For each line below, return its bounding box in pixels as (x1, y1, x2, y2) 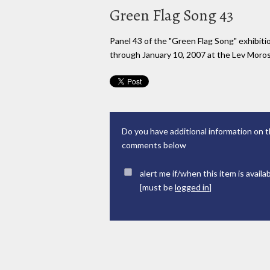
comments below (122, 140, 186, 151)
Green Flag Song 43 (110, 4, 233, 26)
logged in (175, 182, 209, 193)
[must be (140, 182, 175, 193)
